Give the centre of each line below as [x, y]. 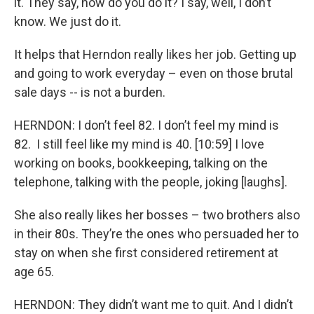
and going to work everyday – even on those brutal [153, 74]
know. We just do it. [68, 22]
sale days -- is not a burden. [90, 93]
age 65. [34, 272]
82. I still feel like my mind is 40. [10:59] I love [139, 144]
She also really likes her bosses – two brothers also [157, 215]
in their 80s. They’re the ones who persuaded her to [156, 234]
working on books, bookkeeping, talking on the [141, 163]
